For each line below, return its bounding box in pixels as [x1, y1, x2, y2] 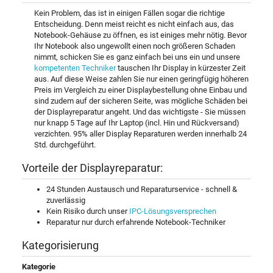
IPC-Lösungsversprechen [129, 207, 216, 216]
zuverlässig [46, 196, 85, 205]
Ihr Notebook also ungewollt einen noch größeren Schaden [34, 41, 235, 51]
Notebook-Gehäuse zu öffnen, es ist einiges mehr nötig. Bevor [34, 30, 247, 40]
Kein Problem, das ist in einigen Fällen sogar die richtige [34, 9, 225, 18]
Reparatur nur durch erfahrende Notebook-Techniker [46, 218, 225, 227]
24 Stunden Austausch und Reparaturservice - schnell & [46, 185, 237, 194]
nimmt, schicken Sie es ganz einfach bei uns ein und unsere [34, 52, 240, 62]
